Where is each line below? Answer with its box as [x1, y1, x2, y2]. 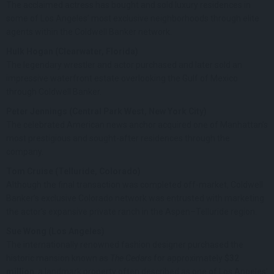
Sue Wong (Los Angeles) [6, 226, 105, 236]
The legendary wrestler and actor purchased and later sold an [6, 59, 242, 70]
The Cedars [110, 253, 152, 263]
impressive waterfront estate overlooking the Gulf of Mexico [6, 73, 238, 83]
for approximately [152, 253, 224, 263]
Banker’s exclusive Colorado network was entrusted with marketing [6, 193, 264, 203]
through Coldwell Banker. [6, 86, 102, 97]
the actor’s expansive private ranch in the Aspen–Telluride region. [6, 206, 257, 217]
